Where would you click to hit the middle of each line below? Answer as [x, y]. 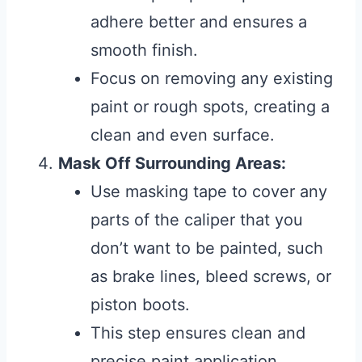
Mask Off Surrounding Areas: [172, 164]
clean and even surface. [183, 135]
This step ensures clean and [198, 333]
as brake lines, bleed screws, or [211, 277]
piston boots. [140, 305]
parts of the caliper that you [197, 220]
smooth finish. [144, 51]
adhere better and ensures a [199, 22]
